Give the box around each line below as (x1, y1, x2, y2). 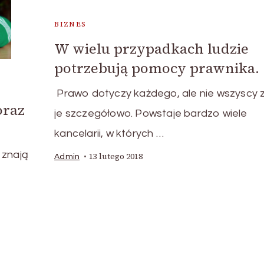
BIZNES (54, 19, 87, 29)
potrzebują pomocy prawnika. (54, 58, 260, 78)
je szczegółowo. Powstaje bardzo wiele (54, 108, 247, 120)
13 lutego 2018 (89, 151, 143, 163)
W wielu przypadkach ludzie (54, 39, 249, 59)
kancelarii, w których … (54, 128, 164, 140)
